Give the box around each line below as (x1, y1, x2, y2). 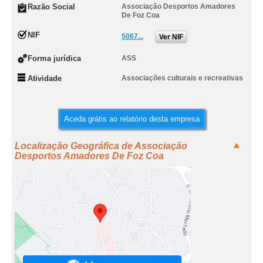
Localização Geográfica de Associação (15, 141, 187, 151)
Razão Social (28, 2, 75, 11)
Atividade (28, 74, 62, 83)
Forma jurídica (28, 54, 81, 63)
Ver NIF (159, 33, 183, 41)
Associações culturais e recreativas (122, 74, 243, 82)
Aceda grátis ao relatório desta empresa (63, 114, 200, 123)
